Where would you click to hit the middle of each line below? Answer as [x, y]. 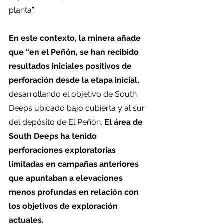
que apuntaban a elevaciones [67, 178]
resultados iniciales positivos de [71, 66]
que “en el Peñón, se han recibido [75, 52]
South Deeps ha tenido [54, 136]
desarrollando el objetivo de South [74, 94]
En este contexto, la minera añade [76, 38]
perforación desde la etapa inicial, [74, 80]
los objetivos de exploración [64, 206]
